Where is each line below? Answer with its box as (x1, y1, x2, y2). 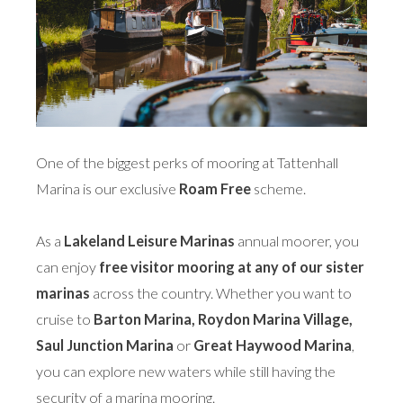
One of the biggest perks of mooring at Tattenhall (36, 154, 338, 171)
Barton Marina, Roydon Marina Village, (94, 310, 353, 327)
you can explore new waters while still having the (36, 363, 336, 380)
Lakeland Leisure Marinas (64, 232, 235, 249)
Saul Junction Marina (36, 336, 176, 354)
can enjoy (36, 258, 99, 275)
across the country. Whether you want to (90, 284, 352, 301)
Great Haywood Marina (193, 336, 352, 354)
